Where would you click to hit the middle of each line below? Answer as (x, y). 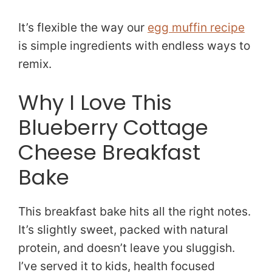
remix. (35, 63)
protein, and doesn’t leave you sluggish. (127, 247)
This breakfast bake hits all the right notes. (134, 211)
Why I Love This (95, 102)
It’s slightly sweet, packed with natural (123, 229)
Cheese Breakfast (109, 152)
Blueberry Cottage (113, 127)
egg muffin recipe (196, 27)
